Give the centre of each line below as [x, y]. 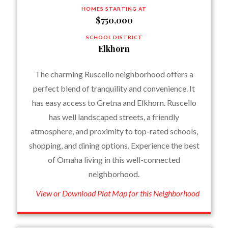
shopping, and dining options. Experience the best [114, 145]
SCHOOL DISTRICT [114, 37]
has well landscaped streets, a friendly [114, 117]
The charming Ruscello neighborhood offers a [114, 74]
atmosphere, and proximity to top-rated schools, [114, 131]
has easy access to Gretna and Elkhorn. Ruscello [114, 103]
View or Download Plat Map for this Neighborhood [118, 193]
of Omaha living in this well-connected [114, 160]
